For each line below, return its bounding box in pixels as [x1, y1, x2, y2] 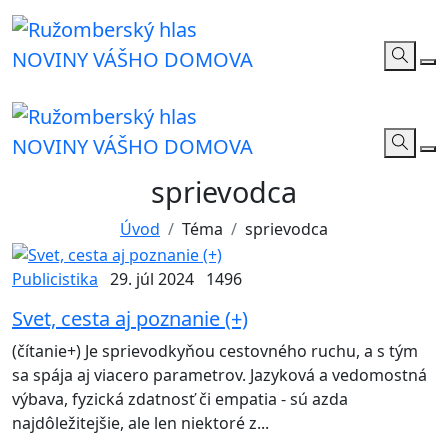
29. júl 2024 [110, 268, 194, 290]
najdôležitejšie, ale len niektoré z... [12, 412, 269, 434]
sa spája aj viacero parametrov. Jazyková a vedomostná [12, 364, 427, 386]
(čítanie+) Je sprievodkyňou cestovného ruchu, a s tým [12, 340, 418, 362]
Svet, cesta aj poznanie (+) [12, 305, 248, 332]
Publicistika [12, 268, 98, 290]
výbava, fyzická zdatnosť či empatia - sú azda [12, 388, 348, 410]
